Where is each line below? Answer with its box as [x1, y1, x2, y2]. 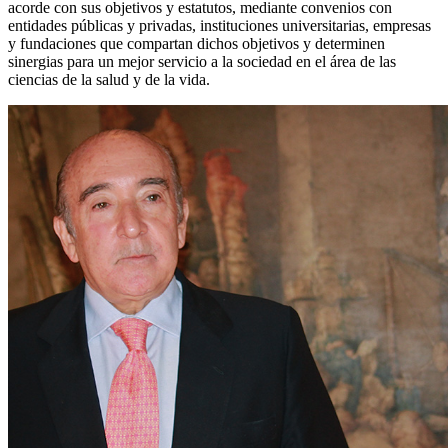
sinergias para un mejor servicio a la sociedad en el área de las [8, 53, 396, 71]
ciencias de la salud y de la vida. [8, 71, 210, 89]
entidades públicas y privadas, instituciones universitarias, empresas [8, 17, 431, 35]
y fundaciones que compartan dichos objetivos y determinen [8, 35, 385, 53]
